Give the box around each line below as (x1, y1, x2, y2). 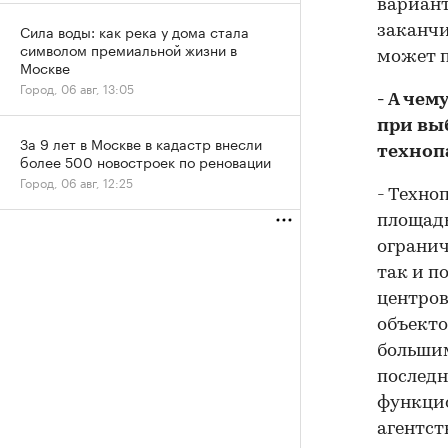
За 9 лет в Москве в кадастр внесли (20, 132, 262, 154)
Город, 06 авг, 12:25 (20, 172, 133, 191)
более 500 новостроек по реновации (20, 150, 271, 172)
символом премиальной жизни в (20, 38, 237, 60)
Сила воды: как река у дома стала (20, 20, 249, 42)
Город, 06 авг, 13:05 (20, 78, 134, 97)
